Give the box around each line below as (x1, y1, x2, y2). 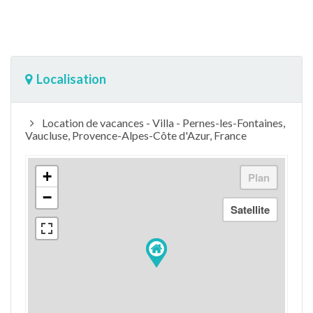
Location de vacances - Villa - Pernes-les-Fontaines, (39, 115, 285, 129)
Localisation (36, 71, 106, 87)
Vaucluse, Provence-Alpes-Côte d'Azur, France (25, 128, 247, 142)
